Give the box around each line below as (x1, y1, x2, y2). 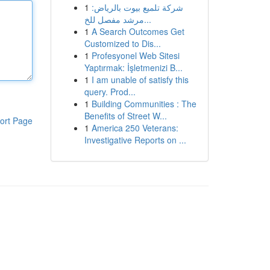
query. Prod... (84, 86, 136, 98)
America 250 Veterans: (91, 122, 178, 134)
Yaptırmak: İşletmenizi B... (84, 61, 183, 74)
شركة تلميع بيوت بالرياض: (91, 1, 183, 13)
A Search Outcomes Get (91, 25, 184, 37)
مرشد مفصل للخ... (143, 13, 151, 25)
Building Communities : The (91, 98, 196, 110)
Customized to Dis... (84, 37, 161, 49)
